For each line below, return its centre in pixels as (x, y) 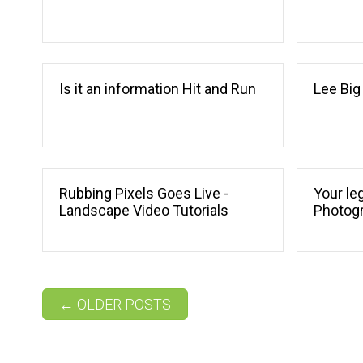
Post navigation (110, 303)
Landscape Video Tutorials (144, 211)
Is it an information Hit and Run (158, 89)
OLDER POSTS (122, 305)
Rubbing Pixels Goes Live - (144, 194)
